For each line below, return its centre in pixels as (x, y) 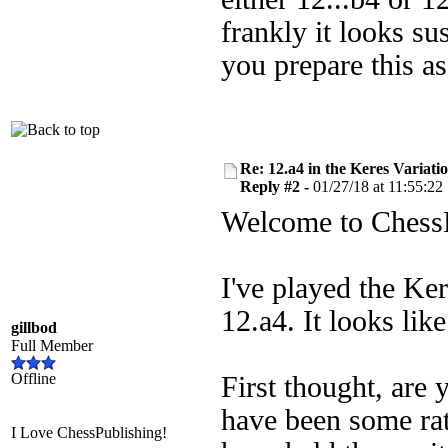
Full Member (52, 345)
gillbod (34, 327)
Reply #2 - (276, 186)
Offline (33, 378)
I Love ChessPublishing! (89, 432)
